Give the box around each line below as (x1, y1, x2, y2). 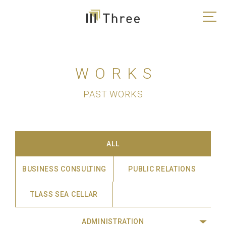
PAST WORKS (83, 89, 143, 99)
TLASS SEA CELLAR (30, 190, 98, 198)
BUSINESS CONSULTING (22, 164, 107, 173)
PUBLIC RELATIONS (128, 164, 196, 173)
